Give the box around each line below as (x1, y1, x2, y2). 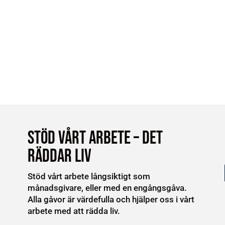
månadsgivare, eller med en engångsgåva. (27, 182, 187, 193)
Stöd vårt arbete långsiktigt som (27, 171, 150, 181)
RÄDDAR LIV (27, 145, 91, 167)
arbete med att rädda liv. (27, 205, 120, 216)
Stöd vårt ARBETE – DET (27, 127, 163, 149)
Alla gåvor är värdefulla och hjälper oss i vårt (27, 194, 194, 204)
